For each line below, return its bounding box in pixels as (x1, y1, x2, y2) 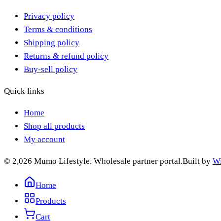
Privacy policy (24, 11, 74, 21)
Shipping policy (24, 38, 79, 47)
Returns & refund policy (24, 51, 109, 61)
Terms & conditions (24, 25, 92, 34)
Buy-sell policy (24, 65, 77, 74)
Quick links (4, 86, 44, 96)
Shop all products (24, 121, 85, 131)
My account (24, 135, 65, 144)
